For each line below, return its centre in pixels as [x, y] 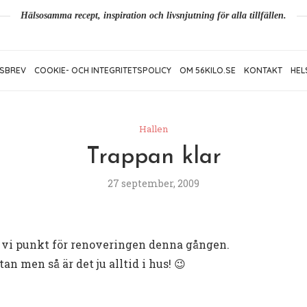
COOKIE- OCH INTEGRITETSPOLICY [103, 71]
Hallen [153, 129]
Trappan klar [153, 158]
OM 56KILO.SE [208, 71]
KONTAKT [263, 71]
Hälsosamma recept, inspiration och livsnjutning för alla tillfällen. [153, 16]
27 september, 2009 [153, 184]
